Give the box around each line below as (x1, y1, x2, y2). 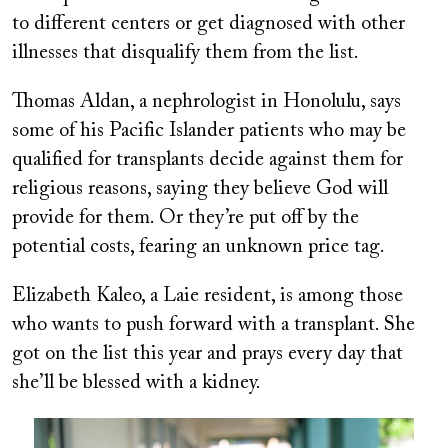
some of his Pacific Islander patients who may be (12, 121, 406, 142)
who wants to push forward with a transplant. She (12, 315, 415, 336)
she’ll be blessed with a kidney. (12, 373, 261, 394)
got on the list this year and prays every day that (12, 344, 403, 365)
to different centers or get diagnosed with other (12, 14, 405, 35)
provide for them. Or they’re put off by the (12, 208, 359, 229)
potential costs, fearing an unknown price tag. (12, 237, 385, 258)
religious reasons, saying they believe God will (12, 179, 388, 200)
